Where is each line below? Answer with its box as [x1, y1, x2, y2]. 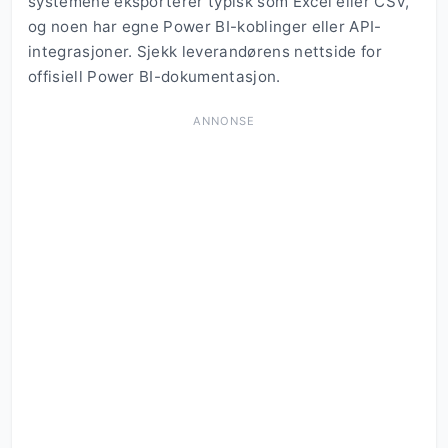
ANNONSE [193, 114, 255, 129]
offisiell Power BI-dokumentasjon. [28, 67, 281, 87]
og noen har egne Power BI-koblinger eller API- [28, 17, 382, 37]
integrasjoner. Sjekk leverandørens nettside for [28, 42, 383, 62]
